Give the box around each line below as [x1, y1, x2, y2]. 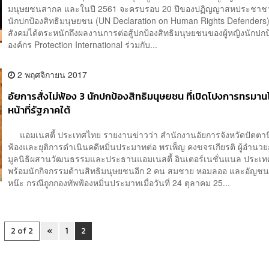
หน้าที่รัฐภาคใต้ [8, 102, 71, 118]
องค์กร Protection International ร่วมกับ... [8, 38, 158, 50]
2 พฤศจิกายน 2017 [15, 68, 88, 80]
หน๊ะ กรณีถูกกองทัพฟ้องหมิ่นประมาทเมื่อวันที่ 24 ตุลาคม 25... [8, 177, 231, 189]
